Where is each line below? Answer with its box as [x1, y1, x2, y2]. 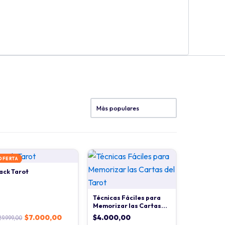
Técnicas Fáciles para [92, 193, 161, 201]
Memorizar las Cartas [92, 201, 161, 209]
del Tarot [92, 209, 122, 217]
